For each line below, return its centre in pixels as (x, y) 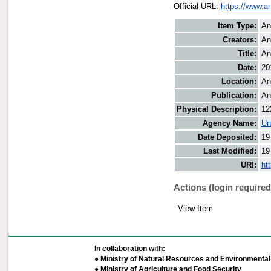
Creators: (240, 40)
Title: (247, 54)
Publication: (234, 96)
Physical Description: (217, 109)
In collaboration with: (129, 249)
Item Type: (237, 26)
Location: (239, 82)
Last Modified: (230, 151)
